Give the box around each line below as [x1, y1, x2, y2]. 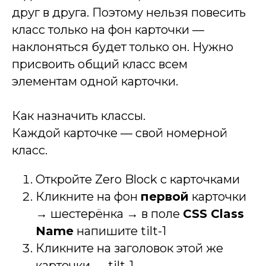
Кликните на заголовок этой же [36, 241, 223, 255]
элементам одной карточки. [12, 74, 178, 88]
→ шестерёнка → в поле [36, 207, 183, 221]
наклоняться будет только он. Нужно [12, 40, 233, 54]
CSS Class [183, 207, 244, 221]
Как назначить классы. [12, 109, 145, 123]
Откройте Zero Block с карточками [36, 172, 240, 186]
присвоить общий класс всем [12, 57, 188, 71]
